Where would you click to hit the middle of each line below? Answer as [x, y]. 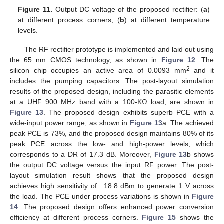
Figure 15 [159, 217]
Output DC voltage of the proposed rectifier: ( [128, 9]
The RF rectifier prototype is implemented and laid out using [119, 49]
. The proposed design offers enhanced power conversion [116, 207]
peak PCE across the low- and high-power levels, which [112, 144]
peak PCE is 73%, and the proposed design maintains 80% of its [112, 133]
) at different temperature [167, 20]
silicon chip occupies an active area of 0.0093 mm [98, 70]
